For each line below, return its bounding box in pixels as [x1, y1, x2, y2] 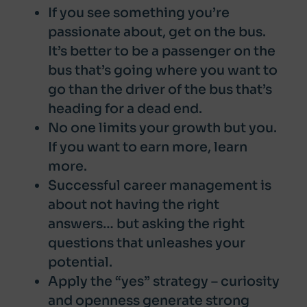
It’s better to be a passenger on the [48, 42, 275, 60]
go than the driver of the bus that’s [48, 81, 272, 98]
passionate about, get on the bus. [48, 23, 266, 40]
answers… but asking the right [48, 215, 245, 232]
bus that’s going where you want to [48, 62, 278, 79]
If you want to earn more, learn [48, 138, 247, 156]
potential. [48, 254, 112, 271]
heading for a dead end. [48, 100, 202, 117]
